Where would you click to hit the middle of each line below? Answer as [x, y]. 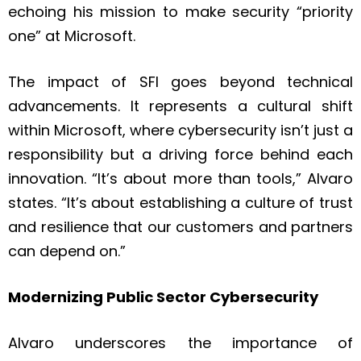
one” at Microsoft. [72, 36]
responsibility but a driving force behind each [180, 155]
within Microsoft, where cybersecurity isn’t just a [180, 131]
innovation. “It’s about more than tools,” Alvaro [180, 179]
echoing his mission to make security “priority [180, 12]
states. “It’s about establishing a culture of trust [180, 203]
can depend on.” [67, 251]
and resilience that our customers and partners [180, 227]
